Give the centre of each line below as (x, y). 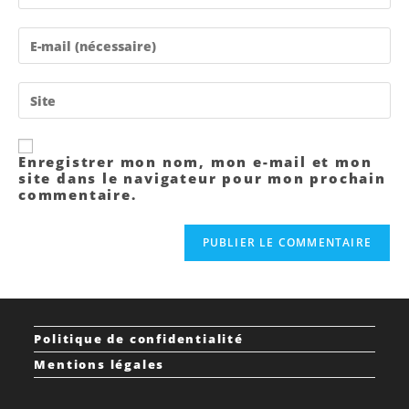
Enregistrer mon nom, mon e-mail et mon (195, 162)
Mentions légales (100, 365)
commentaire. (78, 195)
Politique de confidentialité (139, 339)
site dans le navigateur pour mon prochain (202, 178)
